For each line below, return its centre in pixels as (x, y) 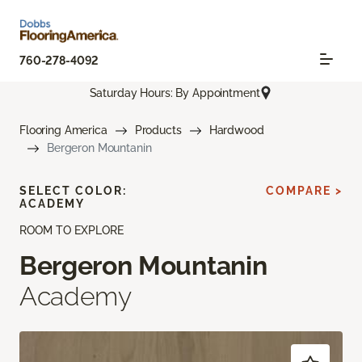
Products (158, 130)
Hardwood (236, 130)
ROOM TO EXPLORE (72, 231)
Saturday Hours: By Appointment (175, 93)
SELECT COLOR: (73, 191)
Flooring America (63, 130)
